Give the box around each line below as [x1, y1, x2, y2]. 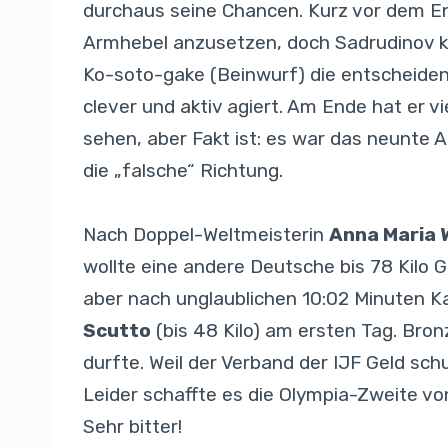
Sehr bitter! [83, 415, 182, 439]
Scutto [83, 319, 151, 343]
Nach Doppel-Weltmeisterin [83, 223, 329, 247]
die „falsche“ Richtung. [83, 159, 283, 183]
